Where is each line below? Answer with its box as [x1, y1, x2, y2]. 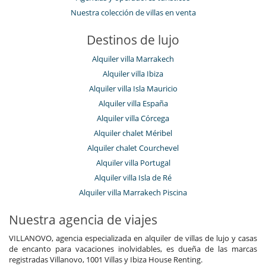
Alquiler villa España [98, 98, 168, 109]
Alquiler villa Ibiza [103, 68, 163, 80]
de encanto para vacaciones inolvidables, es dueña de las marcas [9, 243, 257, 255]
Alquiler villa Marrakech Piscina [79, 187, 187, 198]
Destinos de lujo [87, 31, 179, 49]
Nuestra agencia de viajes [9, 211, 157, 229]
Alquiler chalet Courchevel [87, 142, 179, 154]
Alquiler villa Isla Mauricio [88, 83, 178, 94]
